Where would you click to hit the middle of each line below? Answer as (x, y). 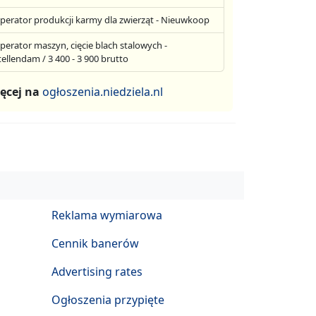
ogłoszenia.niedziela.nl (102, 92)
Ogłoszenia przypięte (108, 299)
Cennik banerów (95, 243)
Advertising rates (97, 271)
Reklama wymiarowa (107, 215)
